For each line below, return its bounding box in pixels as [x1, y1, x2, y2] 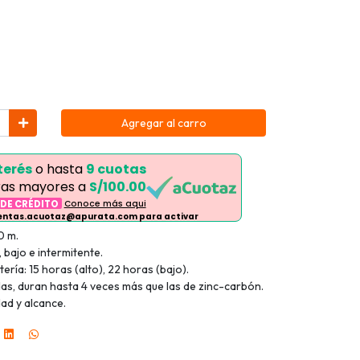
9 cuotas [85, 160, 146, 179]
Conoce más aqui [63, 198, 146, 211]
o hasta [31, 160, 86, 179]
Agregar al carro [121, 115, 207, 130]
